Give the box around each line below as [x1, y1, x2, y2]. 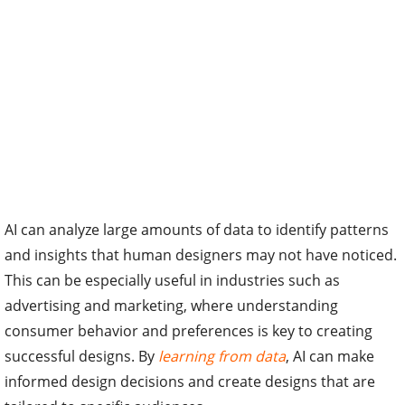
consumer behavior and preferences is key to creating [5, 321, 372, 342]
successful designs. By [5, 346, 158, 367]
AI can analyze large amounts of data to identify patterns [5, 220, 389, 240]
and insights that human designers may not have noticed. [5, 245, 397, 266]
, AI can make [286, 346, 374, 367]
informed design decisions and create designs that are [5, 372, 375, 392]
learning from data [158, 346, 286, 367]
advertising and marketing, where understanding [5, 296, 338, 316]
